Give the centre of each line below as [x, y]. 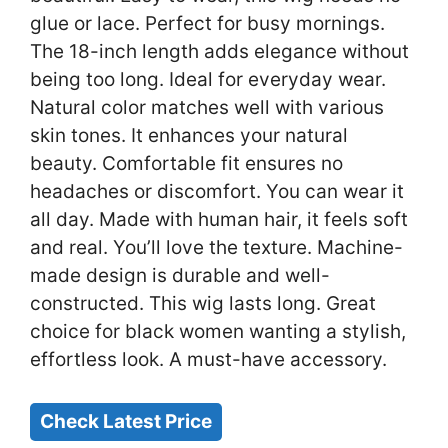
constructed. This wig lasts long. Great [203, 304]
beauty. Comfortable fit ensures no [186, 164]
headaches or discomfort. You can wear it [217, 192]
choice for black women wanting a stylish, [218, 332]
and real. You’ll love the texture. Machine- [216, 248]
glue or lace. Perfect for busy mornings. [207, 24]
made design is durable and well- [180, 276]
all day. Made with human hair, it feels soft [219, 220]
